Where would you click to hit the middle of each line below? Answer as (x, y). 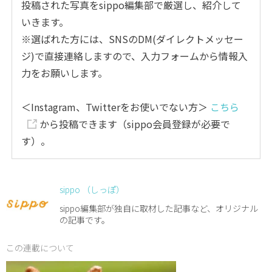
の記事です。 (85, 220)
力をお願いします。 (65, 73)
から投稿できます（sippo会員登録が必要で (134, 124)
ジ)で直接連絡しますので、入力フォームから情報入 (135, 56)
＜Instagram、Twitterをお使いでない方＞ (116, 107)
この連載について (40, 248)
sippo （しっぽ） (92, 190)
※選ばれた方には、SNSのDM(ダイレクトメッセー (133, 39)
